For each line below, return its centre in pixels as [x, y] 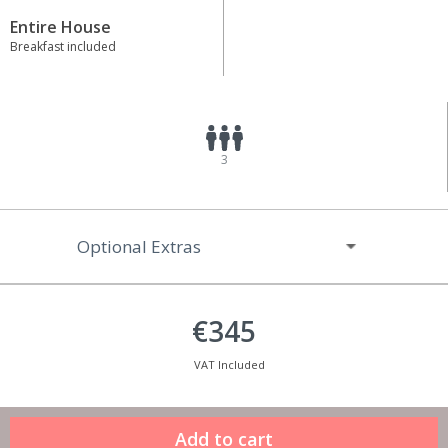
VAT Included [229, 365]
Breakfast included [63, 47]
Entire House [60, 27]
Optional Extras [139, 247]
